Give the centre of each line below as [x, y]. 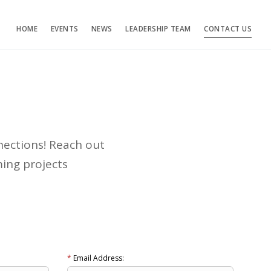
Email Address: [98, 258]
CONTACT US [228, 29]
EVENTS [64, 29]
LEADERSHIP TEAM [158, 29]
